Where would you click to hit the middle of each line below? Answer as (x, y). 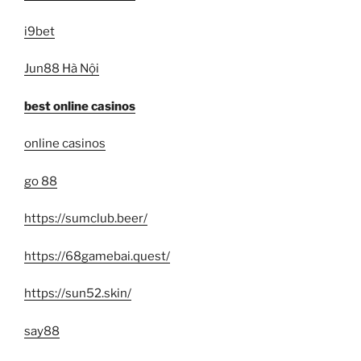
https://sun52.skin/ (78, 294)
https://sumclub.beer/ (86, 219)
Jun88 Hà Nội (62, 69)
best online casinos (80, 106)
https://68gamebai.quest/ (97, 256)
